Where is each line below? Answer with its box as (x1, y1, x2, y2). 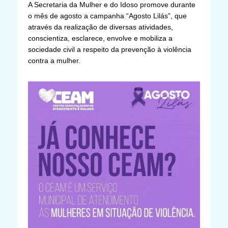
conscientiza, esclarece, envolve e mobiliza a (28, 34, 173, 42)
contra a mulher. (28, 56, 80, 65)
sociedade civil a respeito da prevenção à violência (28, 45, 191, 53)
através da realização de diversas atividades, (28, 22, 173, 31)
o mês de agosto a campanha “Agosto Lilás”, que (28, 11, 187, 20)
